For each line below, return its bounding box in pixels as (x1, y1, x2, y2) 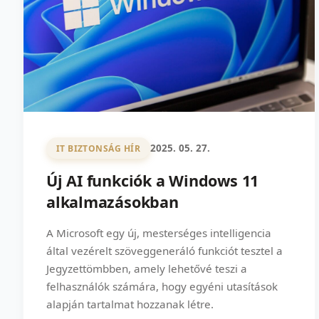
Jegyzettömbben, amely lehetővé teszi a (46, 261, 247, 276)
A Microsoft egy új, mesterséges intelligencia (46, 226, 271, 241)
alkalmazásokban (46, 192, 179, 213)
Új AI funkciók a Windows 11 (46, 170, 259, 192)
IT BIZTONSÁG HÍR (56, 142, 141, 155)
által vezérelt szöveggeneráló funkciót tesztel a (46, 244, 283, 258)
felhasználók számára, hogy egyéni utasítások (46, 279, 278, 294)
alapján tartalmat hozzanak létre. (46, 297, 214, 312)
